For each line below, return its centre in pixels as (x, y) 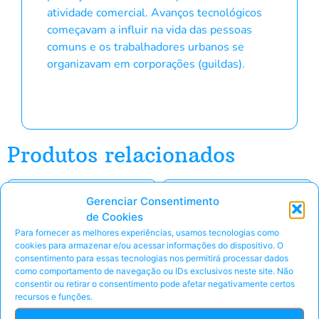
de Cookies (115, 216)
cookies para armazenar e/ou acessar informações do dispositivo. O (149, 245)
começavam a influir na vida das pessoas (150, 30)
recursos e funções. (54, 296)
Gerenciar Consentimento (153, 200)
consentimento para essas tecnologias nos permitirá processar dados (152, 257)
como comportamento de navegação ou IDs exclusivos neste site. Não (154, 270)
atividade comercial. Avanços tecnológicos (155, 12)
